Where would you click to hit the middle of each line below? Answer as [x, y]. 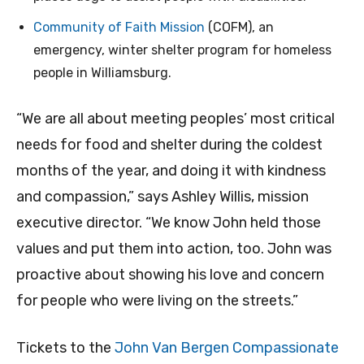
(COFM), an [239, 28]
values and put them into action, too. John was [174, 249]
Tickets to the [65, 348]
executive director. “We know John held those [169, 223]
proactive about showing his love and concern [170, 275]
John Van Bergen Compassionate [227, 348]
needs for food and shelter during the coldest [169, 145]
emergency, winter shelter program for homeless [182, 50]
